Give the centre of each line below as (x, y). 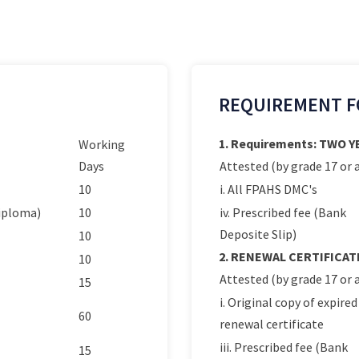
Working (102, 144)
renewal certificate (272, 324)
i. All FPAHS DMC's (268, 189)
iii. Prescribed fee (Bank (284, 347)
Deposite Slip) (258, 234)
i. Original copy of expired (288, 302)
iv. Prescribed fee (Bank (283, 212)
